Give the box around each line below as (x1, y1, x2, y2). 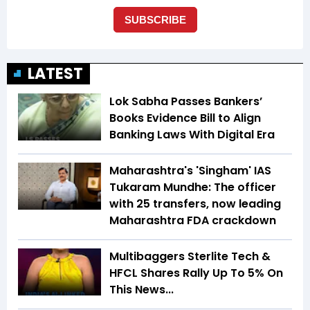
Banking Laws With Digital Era (109, 127, 275, 143)
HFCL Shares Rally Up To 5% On (109, 265, 283, 282)
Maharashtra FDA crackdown (109, 212, 276, 229)
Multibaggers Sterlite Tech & (109, 248, 271, 265)
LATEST (28, 63, 83, 85)
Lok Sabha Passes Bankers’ (109, 93, 262, 110)
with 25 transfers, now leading (109, 196, 281, 212)
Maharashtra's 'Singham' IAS (109, 163, 271, 179)
